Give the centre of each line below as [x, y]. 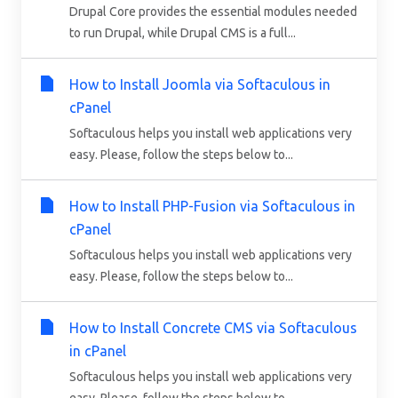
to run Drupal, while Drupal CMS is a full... [183, 33]
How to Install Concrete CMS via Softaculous [213, 328]
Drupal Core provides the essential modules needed [213, 12]
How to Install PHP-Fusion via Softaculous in [212, 207]
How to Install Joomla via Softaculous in [200, 85]
